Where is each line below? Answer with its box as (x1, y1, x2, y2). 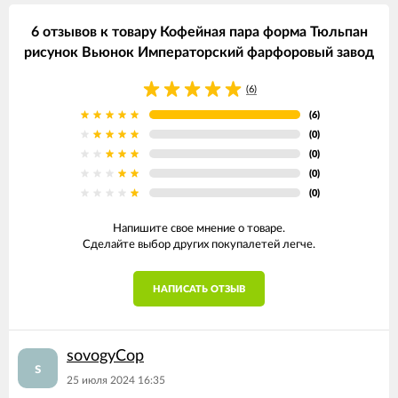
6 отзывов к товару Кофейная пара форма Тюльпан (30, 25, 368, 39)
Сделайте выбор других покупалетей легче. (83, 239, 315, 251)
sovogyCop (67, 348, 144, 364)
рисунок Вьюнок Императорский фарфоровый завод (24, 45, 374, 60)
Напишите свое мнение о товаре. (113, 223, 285, 235)
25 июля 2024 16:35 (67, 375, 165, 386)
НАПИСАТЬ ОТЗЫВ (153, 284, 245, 294)
